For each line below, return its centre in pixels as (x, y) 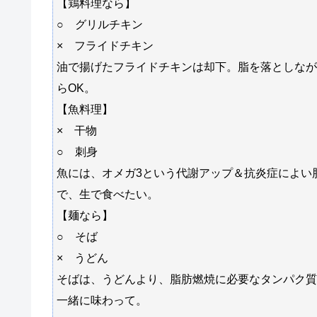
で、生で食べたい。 (108, 194)
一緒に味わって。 (102, 300)
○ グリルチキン (100, 24)
